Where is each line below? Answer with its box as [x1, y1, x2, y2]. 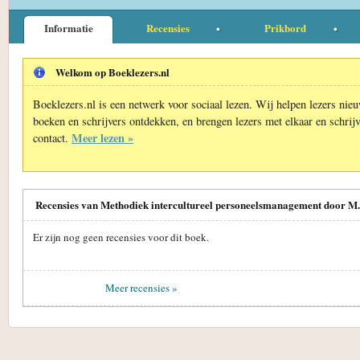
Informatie [43, 19, 93, 35]
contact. [33, 129, 72, 145]
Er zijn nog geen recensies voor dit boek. [33, 229, 209, 244]
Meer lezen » [72, 129, 133, 146]
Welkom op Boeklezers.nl [55, 63, 170, 80]
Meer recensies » [105, 280, 178, 295]
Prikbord [264, 19, 306, 35]
